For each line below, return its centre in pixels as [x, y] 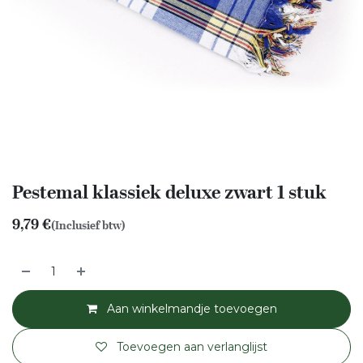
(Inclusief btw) [88, 225]
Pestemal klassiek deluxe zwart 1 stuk [169, 192]
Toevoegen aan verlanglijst [192, 347]
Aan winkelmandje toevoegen [190, 309]
